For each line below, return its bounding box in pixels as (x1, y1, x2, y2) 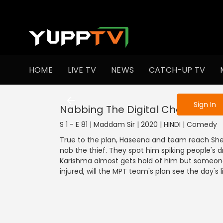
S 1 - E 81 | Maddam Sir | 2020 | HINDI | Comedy (60, 119, 217, 129)
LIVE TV (67, 64, 97, 76)
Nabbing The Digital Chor (60, 103, 186, 116)
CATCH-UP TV (149, 64, 206, 76)
